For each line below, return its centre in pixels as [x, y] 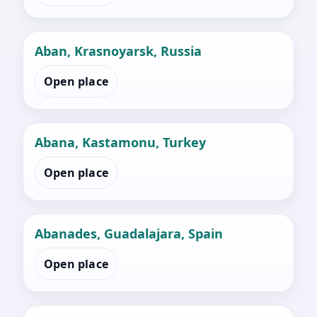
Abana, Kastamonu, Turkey [120, 143]
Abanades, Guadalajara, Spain [129, 234]
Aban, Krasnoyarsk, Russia [118, 51]
